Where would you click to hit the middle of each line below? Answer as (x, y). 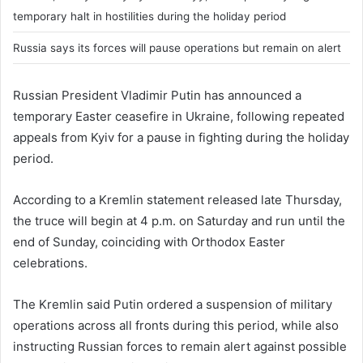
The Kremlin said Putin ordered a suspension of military (173, 304)
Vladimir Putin (161, 95)
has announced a (251, 95)
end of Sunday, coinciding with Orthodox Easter (149, 241)
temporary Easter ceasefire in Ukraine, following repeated (179, 116)
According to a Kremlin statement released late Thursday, (177, 199)
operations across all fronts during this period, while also (176, 325)
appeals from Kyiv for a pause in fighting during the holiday (181, 137)
